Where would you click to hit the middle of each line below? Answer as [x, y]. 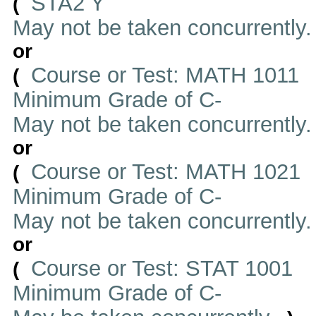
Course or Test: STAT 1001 [159, 268]
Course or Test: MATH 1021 [163, 171]
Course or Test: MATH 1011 [162, 75]
